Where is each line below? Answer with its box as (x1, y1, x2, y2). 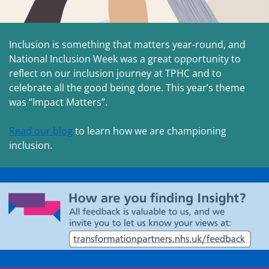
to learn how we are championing (73, 124, 226, 138)
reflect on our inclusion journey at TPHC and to (9, 67, 222, 80)
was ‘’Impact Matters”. (9, 95, 107, 109)
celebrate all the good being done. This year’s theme (9, 81, 245, 95)
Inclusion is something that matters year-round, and (9, 38, 246, 52)
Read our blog (9, 124, 73, 138)
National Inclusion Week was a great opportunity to (9, 52, 241, 66)
